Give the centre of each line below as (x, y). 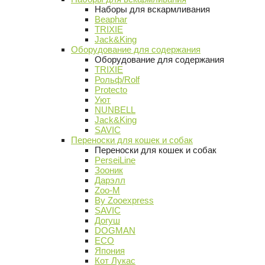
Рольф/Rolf (117, 80)
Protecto (111, 90)
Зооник (109, 170)
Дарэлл (110, 180)
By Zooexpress (124, 200)
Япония (110, 251)
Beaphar (111, 19)
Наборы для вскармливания (152, 9)
